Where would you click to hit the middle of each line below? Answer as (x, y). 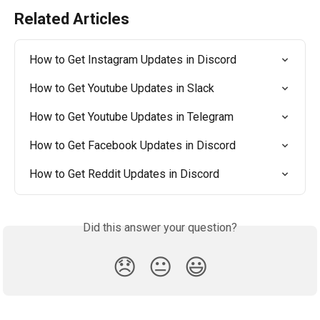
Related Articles (72, 19)
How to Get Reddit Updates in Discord (124, 174)
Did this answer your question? (160, 228)
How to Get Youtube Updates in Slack (122, 89)
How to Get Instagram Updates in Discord (133, 60)
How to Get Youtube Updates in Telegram (131, 117)
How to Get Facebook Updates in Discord (132, 146)
